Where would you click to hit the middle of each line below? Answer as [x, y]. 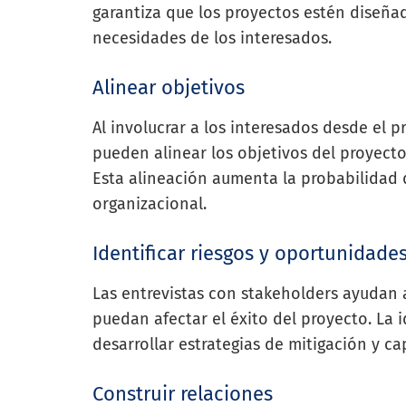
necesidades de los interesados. [212, 38]
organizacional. [150, 203]
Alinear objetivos [169, 87]
